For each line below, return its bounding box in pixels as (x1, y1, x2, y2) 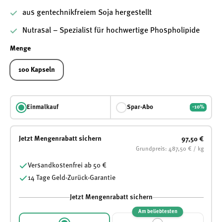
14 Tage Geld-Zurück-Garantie (27, 174, 115, 181)
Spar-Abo (127, 104, 153, 111)
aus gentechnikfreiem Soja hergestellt (22, 9, 152, 17)
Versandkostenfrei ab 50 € (27, 162, 107, 169)
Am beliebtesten (138, 209, 177, 215)
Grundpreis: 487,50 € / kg (135, 146, 204, 152)
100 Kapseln (18, 66, 55, 74)
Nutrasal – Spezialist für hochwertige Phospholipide (22, 27, 200, 35)
